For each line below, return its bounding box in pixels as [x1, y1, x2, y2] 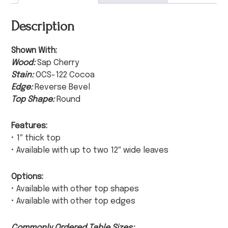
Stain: [11, 71, 36, 80]
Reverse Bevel [35, 83, 91, 92]
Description [11, 19, 75, 35]
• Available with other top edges [11, 197, 136, 206]
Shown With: [11, 46, 58, 55]
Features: [11, 122, 48, 131]
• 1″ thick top [11, 134, 61, 143]
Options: [11, 173, 44, 182]
